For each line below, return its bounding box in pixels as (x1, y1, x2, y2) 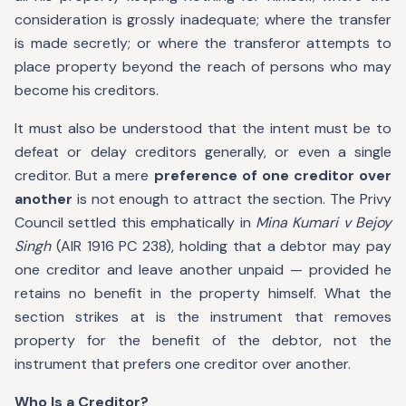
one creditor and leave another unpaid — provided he (14, 260, 391, 279)
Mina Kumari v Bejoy (255, 213, 391, 232)
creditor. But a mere (14, 166, 154, 185)
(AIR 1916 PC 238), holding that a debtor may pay (51, 237, 391, 256)
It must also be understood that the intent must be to (14, 119, 391, 138)
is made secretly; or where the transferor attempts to (14, 34, 391, 53)
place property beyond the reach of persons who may (14, 57, 391, 76)
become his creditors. (14, 81, 159, 100)
